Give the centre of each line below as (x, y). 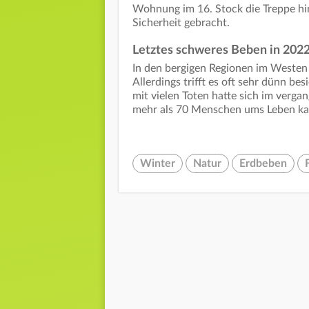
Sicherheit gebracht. (181, 23)
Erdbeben (263, 164)
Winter (158, 164)
